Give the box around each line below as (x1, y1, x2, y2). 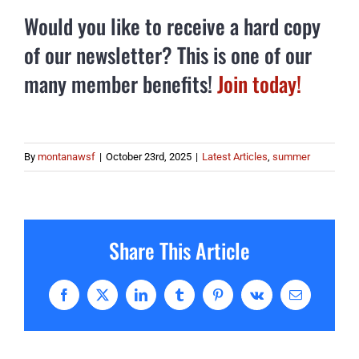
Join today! (216, 68, 301, 100)
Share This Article (109, 234, 250, 266)
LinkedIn (139, 293, 186, 307)
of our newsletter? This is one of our (23, 39, 312, 71)
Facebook (63, 293, 112, 307)
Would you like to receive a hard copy (23, 10, 321, 42)
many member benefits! (23, 68, 217, 100)
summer (272, 150, 310, 163)
